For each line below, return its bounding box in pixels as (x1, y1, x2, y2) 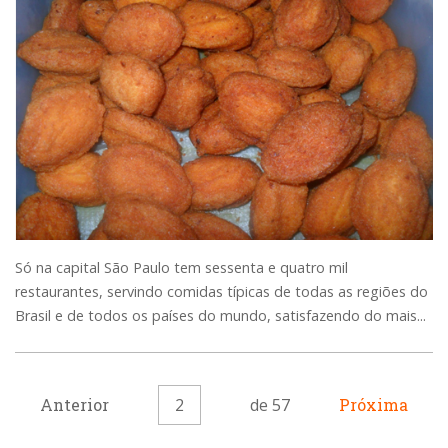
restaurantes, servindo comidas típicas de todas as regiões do (15, 282, 428, 302)
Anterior (39, 394, 109, 416)
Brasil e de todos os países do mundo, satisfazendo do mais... (15, 306, 426, 326)
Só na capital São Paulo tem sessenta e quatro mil (15, 258, 348, 278)
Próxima (339, 394, 409, 416)
